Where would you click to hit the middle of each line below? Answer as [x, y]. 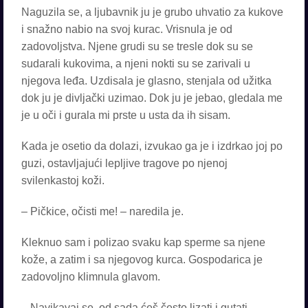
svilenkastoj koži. [63, 180]
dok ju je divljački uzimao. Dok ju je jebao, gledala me [152, 98]
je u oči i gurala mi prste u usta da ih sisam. [126, 115]
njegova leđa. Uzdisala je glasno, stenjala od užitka [146, 81]
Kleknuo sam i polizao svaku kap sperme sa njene [143, 242]
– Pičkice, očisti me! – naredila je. [102, 211]
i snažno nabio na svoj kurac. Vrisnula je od [127, 29]
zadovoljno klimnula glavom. [91, 277]
